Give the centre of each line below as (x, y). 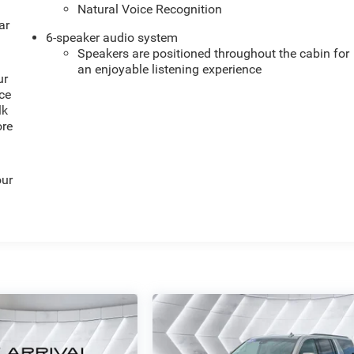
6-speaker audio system (112, 37)
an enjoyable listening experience (170, 69)
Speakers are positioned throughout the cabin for (214, 53)
